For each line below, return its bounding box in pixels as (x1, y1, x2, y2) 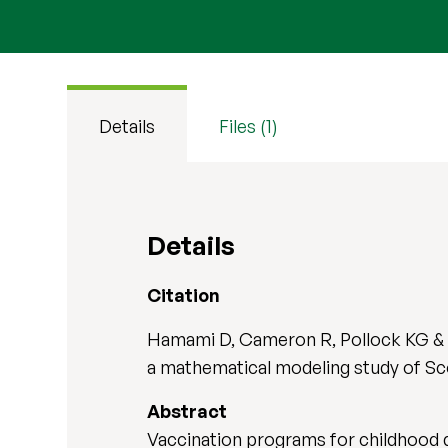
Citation (147, 284, 221, 306)
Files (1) (219, 115, 279, 137)
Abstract (147, 400, 228, 422)
